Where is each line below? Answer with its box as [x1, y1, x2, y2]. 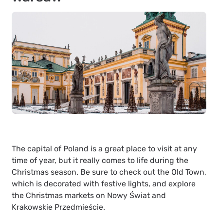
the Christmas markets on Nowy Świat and [12, 191, 166, 200]
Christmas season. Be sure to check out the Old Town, [12, 167, 206, 177]
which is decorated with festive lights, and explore [12, 179, 196, 189]
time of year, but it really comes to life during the [12, 156, 188, 165]
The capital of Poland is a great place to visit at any [12, 144, 197, 154]
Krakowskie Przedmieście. [12, 202, 105, 212]
